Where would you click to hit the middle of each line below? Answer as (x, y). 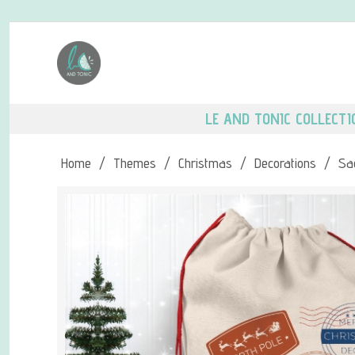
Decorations (285, 163)
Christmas (205, 163)
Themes (135, 163)
